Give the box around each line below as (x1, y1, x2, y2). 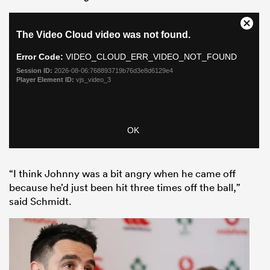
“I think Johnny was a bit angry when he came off (9, 166, 236, 180)
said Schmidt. (9, 194, 72, 207)
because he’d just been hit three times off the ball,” (9, 180, 240, 193)
